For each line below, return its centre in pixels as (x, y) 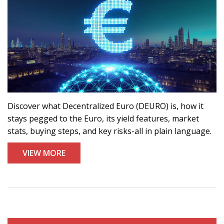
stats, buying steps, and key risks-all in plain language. (109, 131)
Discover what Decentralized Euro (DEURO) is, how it (105, 106)
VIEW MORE (44, 153)
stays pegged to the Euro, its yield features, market (103, 119)
